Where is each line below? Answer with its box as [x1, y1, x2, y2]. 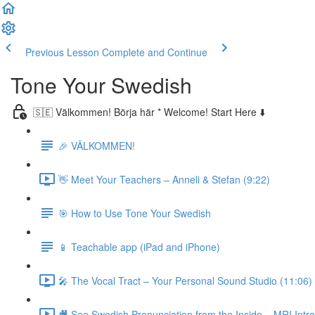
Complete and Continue [102, 45, 207, 59]
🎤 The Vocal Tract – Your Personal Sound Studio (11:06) [58, 273, 312, 288]
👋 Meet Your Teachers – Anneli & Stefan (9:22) [58, 172, 270, 186]
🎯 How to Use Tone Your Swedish [58, 205, 211, 220]
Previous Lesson [25, 45, 99, 59]
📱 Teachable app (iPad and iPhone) [58, 239, 220, 254]
